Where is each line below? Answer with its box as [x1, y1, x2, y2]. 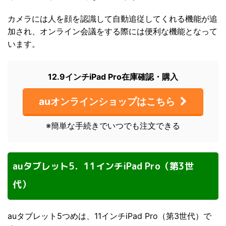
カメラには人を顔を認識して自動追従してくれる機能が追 [8, 13, 217, 24]
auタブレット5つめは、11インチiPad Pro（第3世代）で [8, 210, 211, 221]
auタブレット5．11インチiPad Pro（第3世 [13, 159, 194, 173]
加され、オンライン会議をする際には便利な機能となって [8, 26, 217, 36]
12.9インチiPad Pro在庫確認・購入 [48, 71, 178, 82]
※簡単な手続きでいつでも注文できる [46, 120, 180, 131]
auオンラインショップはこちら [39, 95, 175, 107]
